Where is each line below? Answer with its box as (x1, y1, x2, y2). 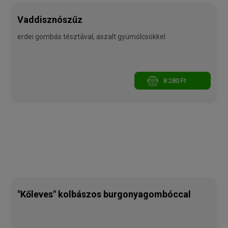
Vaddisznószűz (17, 14, 82, 25)
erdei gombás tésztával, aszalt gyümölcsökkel (17, 33, 165, 41)
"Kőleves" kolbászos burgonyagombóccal (17, 189, 191, 200)
